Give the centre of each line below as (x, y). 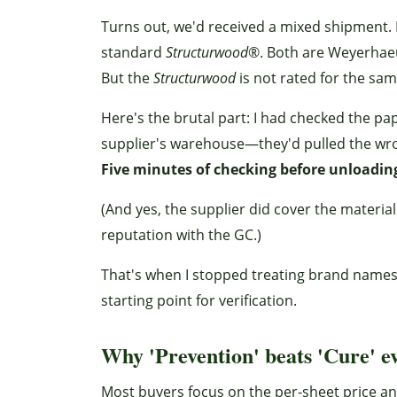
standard (133, 52)
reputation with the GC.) (181, 235)
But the (127, 78)
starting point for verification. (199, 300)
